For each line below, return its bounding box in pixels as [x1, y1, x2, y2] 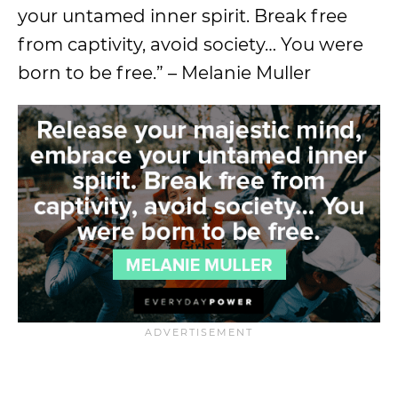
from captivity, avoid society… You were [18, 33, 363, 55]
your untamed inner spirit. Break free [18, 4, 347, 27]
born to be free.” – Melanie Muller [18, 61, 311, 84]
